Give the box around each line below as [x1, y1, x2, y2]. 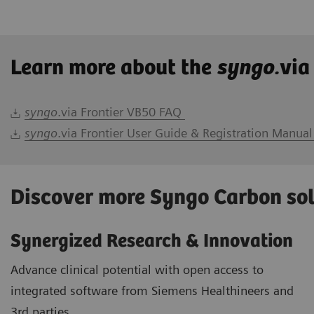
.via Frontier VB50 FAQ [57, 104, 185, 120]
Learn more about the [11, 56, 217, 81]
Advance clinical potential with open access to [11, 262, 264, 278]
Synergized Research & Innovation [11, 231, 293, 253]
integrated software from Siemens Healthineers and [11, 283, 294, 299]
